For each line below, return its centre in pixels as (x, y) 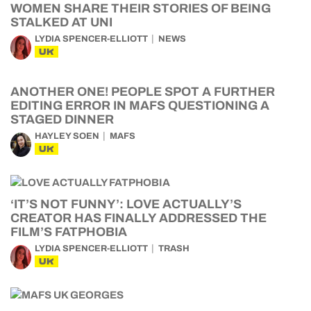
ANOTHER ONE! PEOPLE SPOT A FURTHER (143, 92)
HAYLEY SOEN (67, 136)
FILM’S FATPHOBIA (69, 232)
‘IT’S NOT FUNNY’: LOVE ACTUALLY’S (126, 204)
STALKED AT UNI (61, 22)
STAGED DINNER (62, 119)
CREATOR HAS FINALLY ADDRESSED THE (138, 218)
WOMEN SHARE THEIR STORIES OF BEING (141, 8)
